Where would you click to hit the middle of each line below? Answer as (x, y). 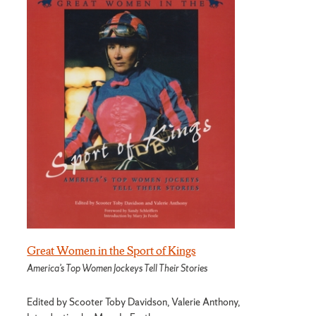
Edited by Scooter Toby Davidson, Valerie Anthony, (134, 302)
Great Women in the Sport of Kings (111, 250)
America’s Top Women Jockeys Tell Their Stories (117, 269)
